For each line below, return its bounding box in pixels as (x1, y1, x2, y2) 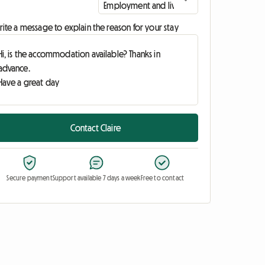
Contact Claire (70, 123, 121, 133)
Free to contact (140, 174, 185, 182)
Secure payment (7, 174, 53, 182)
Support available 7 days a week (52, 174, 141, 182)
